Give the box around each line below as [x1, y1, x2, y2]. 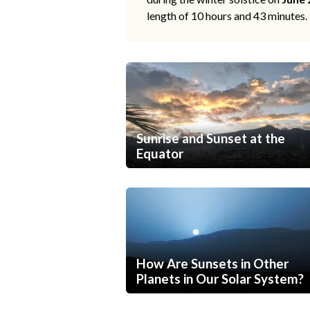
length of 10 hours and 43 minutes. [147, 9, 307, 23]
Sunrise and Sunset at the [136, 131, 285, 147]
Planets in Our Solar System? [136, 271, 304, 287]
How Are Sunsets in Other [136, 256, 289, 272]
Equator [136, 146, 183, 162]
